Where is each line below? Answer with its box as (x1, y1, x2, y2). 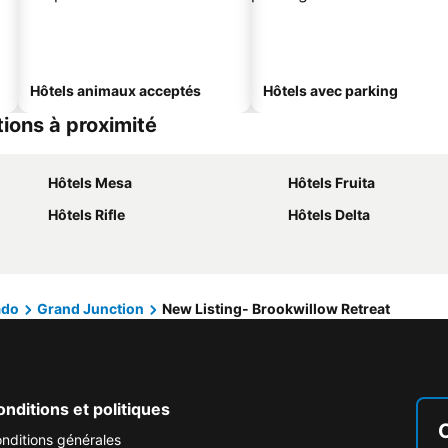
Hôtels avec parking (263, 82, 398, 99)
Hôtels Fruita (288, 174, 375, 191)
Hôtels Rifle (48, 206, 125, 223)
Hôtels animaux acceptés (30, 82, 201, 99)
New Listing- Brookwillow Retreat (162, 300, 390, 317)
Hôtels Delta (288, 206, 370, 223)
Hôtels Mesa (48, 174, 132, 191)
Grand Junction (37, 300, 144, 317)
